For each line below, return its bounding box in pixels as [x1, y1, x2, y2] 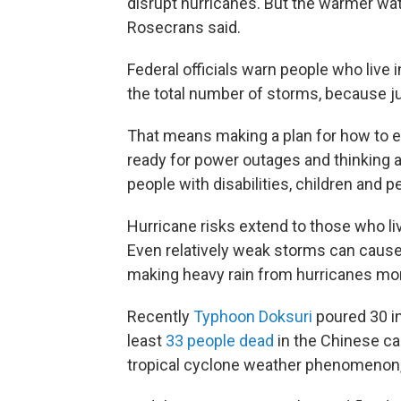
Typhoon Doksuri [193, 307, 312, 326]
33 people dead [166, 331, 274, 350]
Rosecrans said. [127, 18, 241, 37]
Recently [127, 307, 193, 326]
